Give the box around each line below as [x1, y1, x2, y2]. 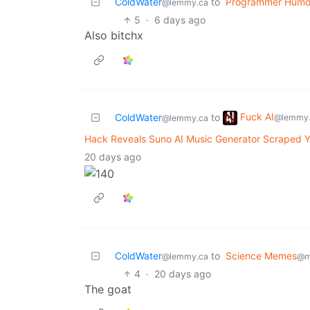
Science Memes [226, 249, 297, 262]
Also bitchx [84, 28, 143, 43]
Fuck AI [240, 111, 274, 123]
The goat [84, 282, 131, 296]
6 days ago [154, 14, 206, 26]
